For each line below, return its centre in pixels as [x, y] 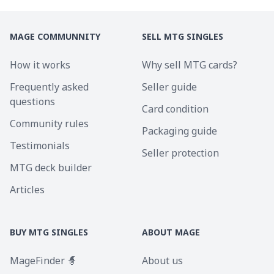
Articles [27, 190]
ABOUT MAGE [171, 232]
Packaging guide [180, 131]
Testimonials [40, 146]
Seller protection [180, 153]
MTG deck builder [51, 168]
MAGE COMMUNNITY [55, 36]
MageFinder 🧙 [43, 261]
